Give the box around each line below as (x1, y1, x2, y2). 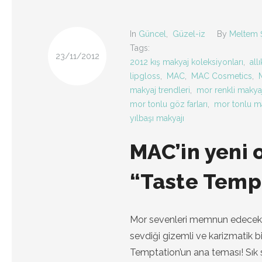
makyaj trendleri (130, 85, 190, 95)
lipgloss (130, 71, 160, 81)
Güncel (139, 29, 166, 39)
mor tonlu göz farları (130, 99, 208, 109)
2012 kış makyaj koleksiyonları (130, 57, 243, 67)
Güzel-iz (173, 29, 205, 39)
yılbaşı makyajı (130, 113, 184, 123)
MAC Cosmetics (191, 71, 252, 81)
